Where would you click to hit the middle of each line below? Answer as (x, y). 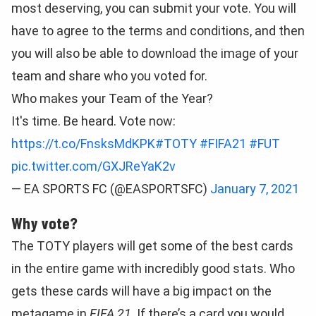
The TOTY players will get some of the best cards (152, 246)
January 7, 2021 (255, 189)
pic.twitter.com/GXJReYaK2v (93, 166)
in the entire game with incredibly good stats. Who (153, 268)
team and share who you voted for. (109, 76)
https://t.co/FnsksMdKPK (83, 144)
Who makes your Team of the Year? (112, 98)
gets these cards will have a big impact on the (141, 291)
